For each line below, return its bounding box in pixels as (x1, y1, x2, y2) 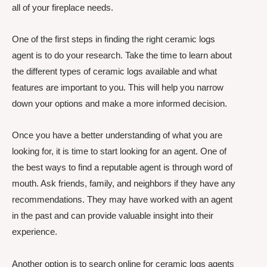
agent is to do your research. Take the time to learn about (12, 50, 232, 60)
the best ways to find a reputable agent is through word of (12, 162, 232, 173)
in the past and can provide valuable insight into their (12, 210, 213, 221)
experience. (12, 226, 57, 237)
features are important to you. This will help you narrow (12, 82, 223, 92)
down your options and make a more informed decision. (12, 98, 227, 108)
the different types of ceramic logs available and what (12, 66, 217, 76)
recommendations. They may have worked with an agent (12, 194, 232, 205)
